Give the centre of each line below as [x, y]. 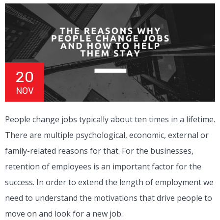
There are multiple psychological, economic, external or [107, 135]
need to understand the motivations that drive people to [109, 198]
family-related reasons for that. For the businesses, [99, 151]
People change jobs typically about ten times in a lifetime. [110, 120]
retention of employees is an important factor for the [103, 167]
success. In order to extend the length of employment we [109, 182]
